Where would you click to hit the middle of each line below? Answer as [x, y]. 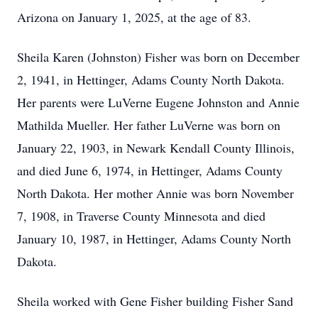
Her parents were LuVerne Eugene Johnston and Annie [158, 102]
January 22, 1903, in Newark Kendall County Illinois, [156, 148]
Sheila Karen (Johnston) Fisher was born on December [158, 57]
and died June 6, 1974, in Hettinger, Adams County [150, 170]
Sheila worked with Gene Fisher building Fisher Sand [155, 301]
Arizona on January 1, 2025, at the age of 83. [134, 17]
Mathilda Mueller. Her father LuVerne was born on [149, 125]
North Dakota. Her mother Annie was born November [155, 193]
